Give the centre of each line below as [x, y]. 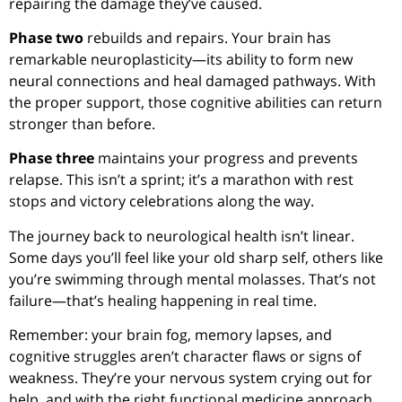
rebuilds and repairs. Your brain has [207, 38]
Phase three [52, 158]
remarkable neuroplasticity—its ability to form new [181, 60]
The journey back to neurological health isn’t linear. [182, 236]
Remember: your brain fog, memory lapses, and [170, 335]
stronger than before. [82, 124]
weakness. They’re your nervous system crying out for [191, 378]
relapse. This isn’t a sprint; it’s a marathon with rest [181, 180]
